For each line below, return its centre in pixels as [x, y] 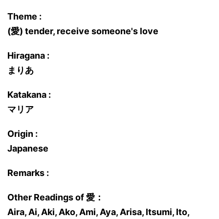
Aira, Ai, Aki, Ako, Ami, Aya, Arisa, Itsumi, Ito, [98, 212]
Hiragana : [28, 55]
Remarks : [28, 173]
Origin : [22, 134]
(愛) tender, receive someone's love [83, 31]
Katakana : [29, 95]
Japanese [28, 148]
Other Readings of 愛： [55, 197]
